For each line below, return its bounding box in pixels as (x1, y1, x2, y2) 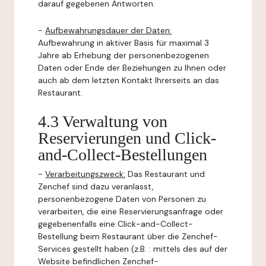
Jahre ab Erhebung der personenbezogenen (38, 50, 209, 61)
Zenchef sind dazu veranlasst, (38, 181, 154, 192)
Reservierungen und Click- (38, 129, 216, 147)
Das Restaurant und (125, 169, 205, 179)
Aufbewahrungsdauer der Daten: (45, 25, 172, 36)
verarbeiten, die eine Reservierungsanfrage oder (38, 206, 223, 217)
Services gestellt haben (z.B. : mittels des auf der (38, 243, 227, 254)
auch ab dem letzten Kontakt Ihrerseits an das (38, 75, 219, 85)
